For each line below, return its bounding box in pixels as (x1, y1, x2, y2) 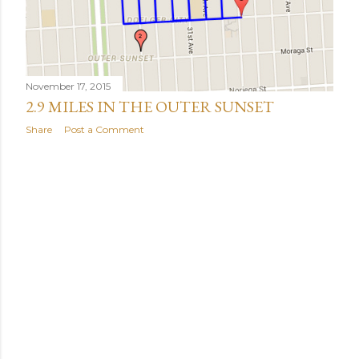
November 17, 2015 (26, 80, 111, 93)
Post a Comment (64, 123, 144, 136)
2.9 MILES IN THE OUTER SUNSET (26, 96, 274, 118)
